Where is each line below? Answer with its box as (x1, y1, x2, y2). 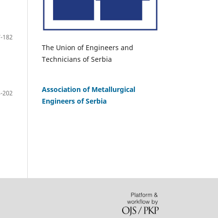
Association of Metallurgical (42, 85, 135, 94)
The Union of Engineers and (42, 43, 133, 53)
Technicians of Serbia (42, 54, 112, 64)
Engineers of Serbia (42, 96, 107, 106)
